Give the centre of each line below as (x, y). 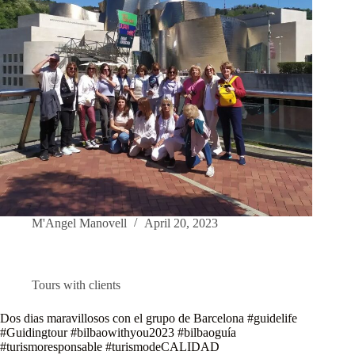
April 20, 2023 (181, 223)
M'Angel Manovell (79, 223)
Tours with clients (76, 285)
